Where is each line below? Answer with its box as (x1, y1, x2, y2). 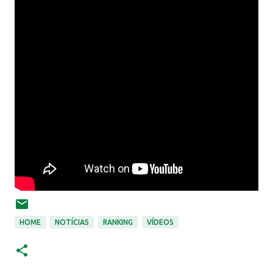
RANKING (103, 218, 133, 226)
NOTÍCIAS (55, 218, 89, 226)
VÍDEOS (147, 218, 174, 226)
